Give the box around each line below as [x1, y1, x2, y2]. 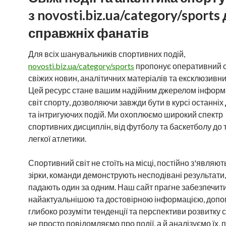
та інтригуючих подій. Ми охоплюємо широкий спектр [28, 109, 223, 119]
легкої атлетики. [28, 134, 86, 143]
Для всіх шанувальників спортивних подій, [28, 49, 185, 59]
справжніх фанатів [28, 25, 149, 41]
